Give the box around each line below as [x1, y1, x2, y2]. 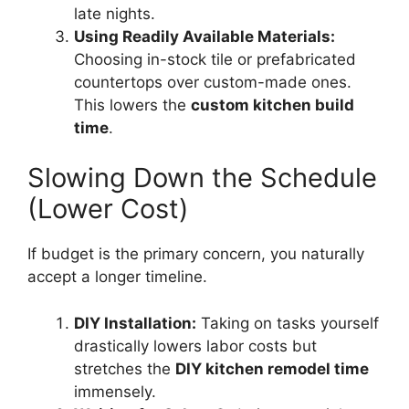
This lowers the [74, 95, 191, 114]
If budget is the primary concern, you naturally [27, 245, 364, 264]
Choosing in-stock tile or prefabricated [74, 49, 356, 68]
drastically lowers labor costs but [74, 336, 317, 355]
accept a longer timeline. [27, 267, 207, 287]
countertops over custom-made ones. [74, 72, 351, 91]
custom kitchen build [191, 95, 354, 114]
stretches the [74, 359, 175, 378]
